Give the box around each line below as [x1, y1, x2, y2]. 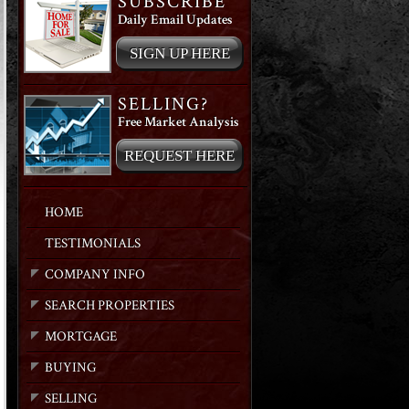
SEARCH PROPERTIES [45, 297, 174, 314]
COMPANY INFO [45, 266, 145, 283]
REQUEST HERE [124, 147, 235, 164]
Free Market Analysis [118, 113, 240, 131]
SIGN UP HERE [129, 45, 230, 62]
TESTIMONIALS [45, 235, 141, 252]
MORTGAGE [45, 328, 117, 345]
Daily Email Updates [118, 11, 234, 28]
